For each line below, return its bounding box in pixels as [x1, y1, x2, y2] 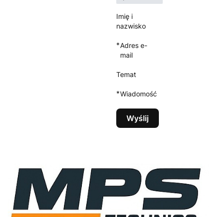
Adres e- [120, 41, 147, 50]
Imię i [116, 12, 133, 21]
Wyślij [126, 113, 149, 124]
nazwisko [116, 22, 146, 31]
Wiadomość [120, 90, 157, 98]
